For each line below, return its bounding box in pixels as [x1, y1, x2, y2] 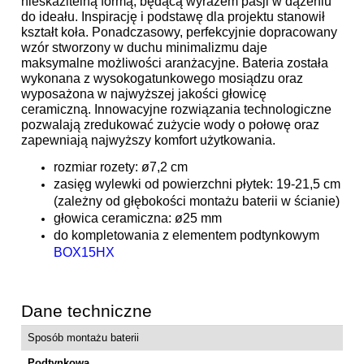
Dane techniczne [21, 301, 152, 320]
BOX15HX [54, 245, 115, 259]
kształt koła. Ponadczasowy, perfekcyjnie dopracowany [21, 24, 337, 39]
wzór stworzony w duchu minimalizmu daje [21, 40, 267, 54]
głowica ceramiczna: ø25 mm [54, 210, 222, 225]
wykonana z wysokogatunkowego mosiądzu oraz [21, 71, 303, 85]
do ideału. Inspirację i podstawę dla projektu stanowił [21, 9, 325, 24]
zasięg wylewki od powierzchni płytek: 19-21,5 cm [54, 176, 340, 191]
